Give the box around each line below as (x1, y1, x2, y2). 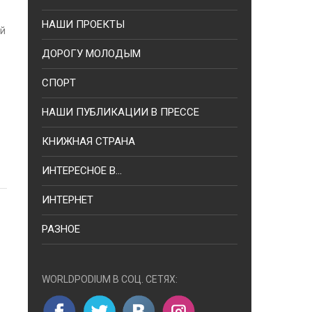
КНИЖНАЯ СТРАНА (42, 135, 135, 148)
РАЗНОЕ (42, 223, 80, 235)
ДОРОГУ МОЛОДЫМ (42, 47, 141, 60)
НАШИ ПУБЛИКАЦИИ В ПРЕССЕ (42, 106, 199, 118)
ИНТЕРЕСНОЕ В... (42, 164, 122, 177)
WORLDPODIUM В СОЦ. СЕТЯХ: (42, 274, 178, 285)
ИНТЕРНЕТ (42, 194, 93, 206)
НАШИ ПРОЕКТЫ (42, 18, 125, 31)
